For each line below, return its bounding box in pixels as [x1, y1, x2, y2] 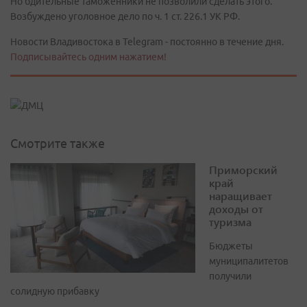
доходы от [209, 201, 263, 217]
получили [209, 271, 251, 282]
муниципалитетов [209, 256, 288, 267]
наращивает [209, 188, 272, 204]
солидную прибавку [10, 286, 99, 297]
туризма [209, 214, 251, 230]
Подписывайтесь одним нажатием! [10, 51, 167, 62]
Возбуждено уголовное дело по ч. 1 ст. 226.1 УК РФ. [10, 11, 240, 22]
